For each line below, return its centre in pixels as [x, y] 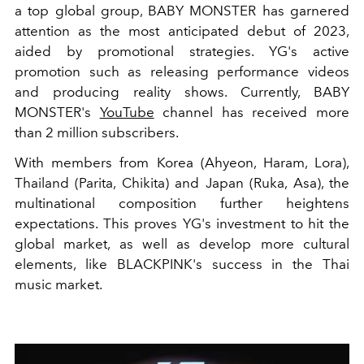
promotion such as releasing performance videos [182, 72]
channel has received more [252, 113]
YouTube [127, 113]
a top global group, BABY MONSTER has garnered [182, 11]
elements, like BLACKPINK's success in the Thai [182, 264]
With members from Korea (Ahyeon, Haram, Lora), [182, 163]
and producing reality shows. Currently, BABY [182, 92]
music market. [58, 285]
